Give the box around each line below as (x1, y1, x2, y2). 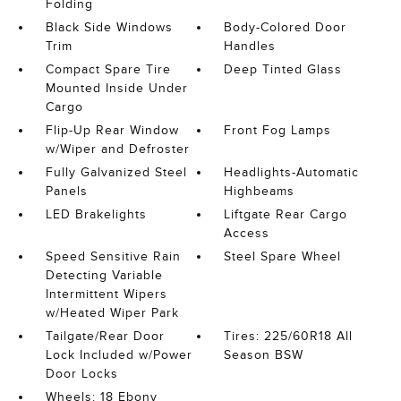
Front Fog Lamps (224, 124, 332, 137)
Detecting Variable (45, 269, 163, 282)
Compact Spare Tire (45, 63, 171, 76)
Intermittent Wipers (45, 287, 167, 301)
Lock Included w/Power (45, 348, 192, 362)
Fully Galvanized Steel (45, 166, 187, 179)
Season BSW (224, 348, 304, 362)
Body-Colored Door (224, 21, 347, 34)
